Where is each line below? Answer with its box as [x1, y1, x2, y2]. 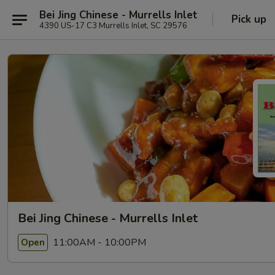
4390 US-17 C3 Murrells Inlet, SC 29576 [39, 20, 187, 31]
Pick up [231, 12, 266, 26]
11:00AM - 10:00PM [50, 235, 146, 249]
